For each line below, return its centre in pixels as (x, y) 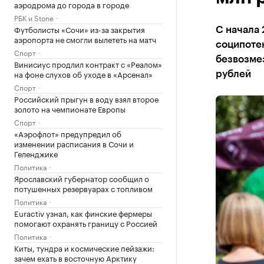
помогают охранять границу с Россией (86, 223)
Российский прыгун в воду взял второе (86, 98)
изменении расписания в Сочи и (74, 143)
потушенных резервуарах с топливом (83, 188)
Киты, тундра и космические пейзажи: (84, 247)
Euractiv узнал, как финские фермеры (83, 213)
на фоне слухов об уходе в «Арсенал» (83, 74)
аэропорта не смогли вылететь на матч (85, 39)
